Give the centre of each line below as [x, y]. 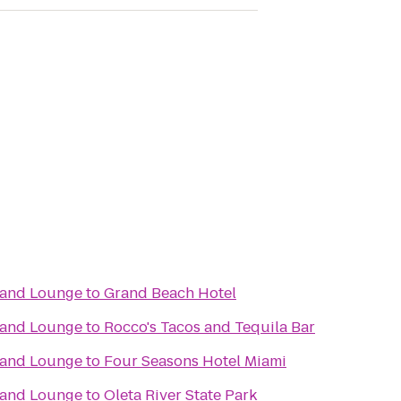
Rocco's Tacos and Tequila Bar [209, 327]
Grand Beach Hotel [170, 293]
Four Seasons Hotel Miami [195, 361]
